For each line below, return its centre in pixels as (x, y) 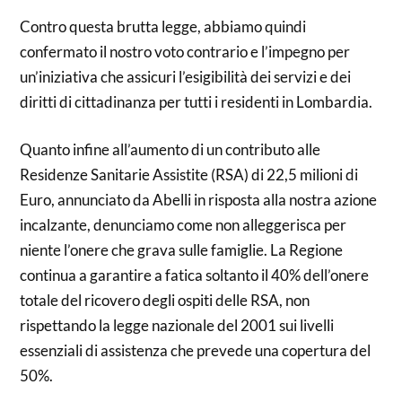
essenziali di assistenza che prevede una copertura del (196, 350)
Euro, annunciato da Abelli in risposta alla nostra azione (199, 200)
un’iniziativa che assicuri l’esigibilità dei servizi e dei (186, 76)
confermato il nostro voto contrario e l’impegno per (185, 51)
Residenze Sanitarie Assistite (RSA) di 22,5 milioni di (189, 175)
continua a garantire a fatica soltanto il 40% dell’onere (195, 275)
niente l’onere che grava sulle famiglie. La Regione (182, 250)
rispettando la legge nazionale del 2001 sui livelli (177, 325)
